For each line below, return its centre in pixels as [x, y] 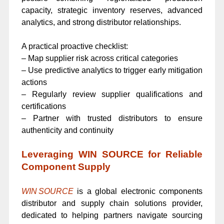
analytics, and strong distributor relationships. [101, 22]
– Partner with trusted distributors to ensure [112, 118]
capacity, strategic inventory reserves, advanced [112, 10]
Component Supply [66, 166]
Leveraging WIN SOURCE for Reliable [112, 154]
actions [34, 82]
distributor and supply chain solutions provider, [112, 203]
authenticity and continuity [67, 130]
